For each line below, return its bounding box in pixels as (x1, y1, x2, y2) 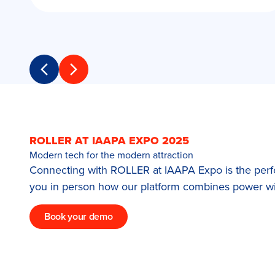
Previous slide (43, 68, 103, 82)
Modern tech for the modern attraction (29, 148, 193, 162)
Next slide (72, 68, 115, 82)
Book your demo (44, 209, 113, 224)
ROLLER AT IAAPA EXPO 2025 (29, 133, 189, 149)
